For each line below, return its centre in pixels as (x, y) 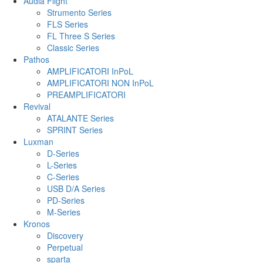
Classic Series (73, 47)
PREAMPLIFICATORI (86, 94)
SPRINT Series (75, 129)
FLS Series (68, 24)
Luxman (38, 141)
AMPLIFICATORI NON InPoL (100, 82)
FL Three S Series (81, 36)
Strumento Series (79, 12)
